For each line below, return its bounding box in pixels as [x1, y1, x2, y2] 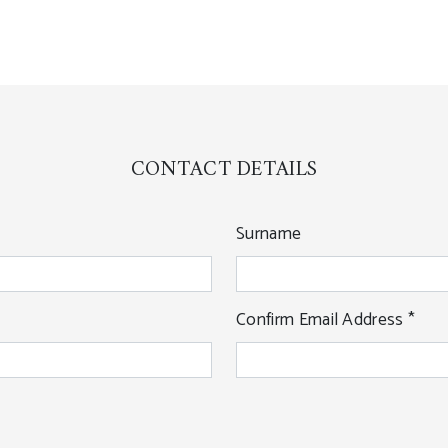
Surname [236, 220, 302, 250]
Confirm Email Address [236, 306, 409, 336]
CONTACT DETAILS [130, 151, 318, 189]
